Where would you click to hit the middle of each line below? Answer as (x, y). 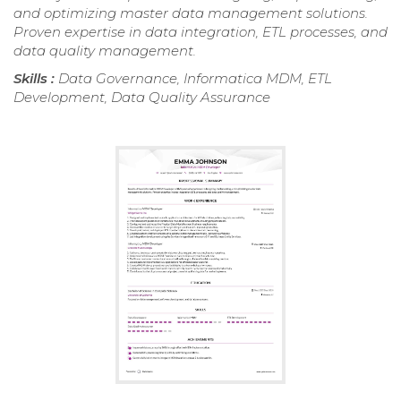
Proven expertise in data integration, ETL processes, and (200, 32)
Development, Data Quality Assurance (142, 98)
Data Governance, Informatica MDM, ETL (195, 79)
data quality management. (105, 51)
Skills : (36, 79)
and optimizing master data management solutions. (191, 13)
